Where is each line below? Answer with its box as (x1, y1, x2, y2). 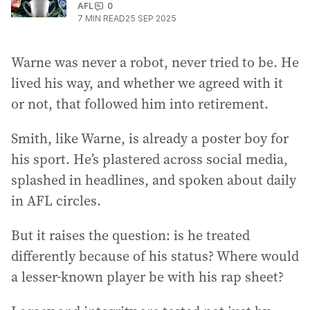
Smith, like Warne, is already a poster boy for (11, 129, 289, 148)
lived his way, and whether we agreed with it (11, 73, 283, 93)
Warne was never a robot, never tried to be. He (11, 53, 299, 72)
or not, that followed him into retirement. (11, 94, 268, 113)
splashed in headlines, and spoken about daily (11, 170, 296, 190)
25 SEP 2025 (125, 13, 176, 24)
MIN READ (85, 13, 125, 24)
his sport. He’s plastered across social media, (11, 149, 288, 169)
